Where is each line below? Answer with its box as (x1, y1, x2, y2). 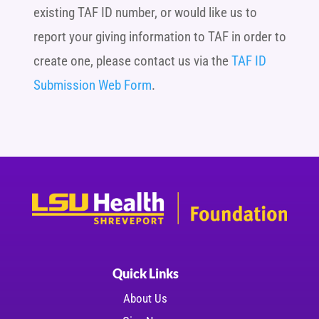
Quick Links (112, 266, 179, 282)
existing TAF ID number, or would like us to (33, 4, 257, 21)
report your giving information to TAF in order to (33, 28, 286, 45)
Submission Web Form (33, 76, 152, 93)
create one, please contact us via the (33, 52, 231, 69)
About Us (123, 291, 168, 306)
